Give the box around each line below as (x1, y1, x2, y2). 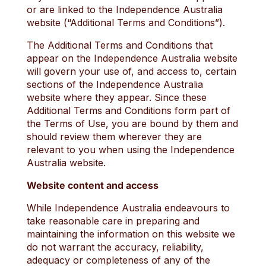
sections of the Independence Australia (26, 78, 203, 90)
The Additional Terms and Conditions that (26, 39, 213, 51)
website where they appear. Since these (26, 91, 207, 103)
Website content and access (26, 179, 159, 191)
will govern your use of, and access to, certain (26, 65, 236, 77)
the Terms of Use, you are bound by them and (26, 118, 238, 129)
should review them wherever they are (26, 131, 202, 142)
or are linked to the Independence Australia (26, 4, 223, 15)
